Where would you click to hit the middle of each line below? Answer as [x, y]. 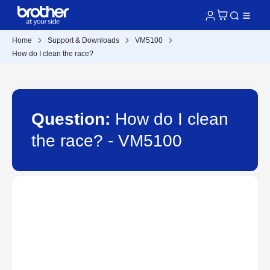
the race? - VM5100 [107, 141]
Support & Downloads [83, 40]
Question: [73, 119]
